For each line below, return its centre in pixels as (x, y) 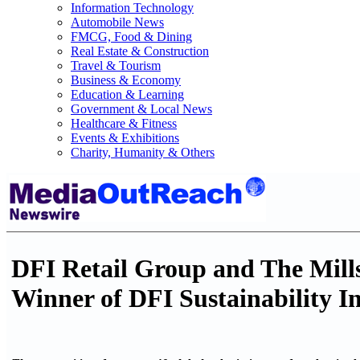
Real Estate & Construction (140, 51)
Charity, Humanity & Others (143, 152)
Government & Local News (141, 109)
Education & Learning (127, 94)
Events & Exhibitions (125, 138)
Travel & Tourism (116, 65)
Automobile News (117, 22)
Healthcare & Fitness (124, 123)
